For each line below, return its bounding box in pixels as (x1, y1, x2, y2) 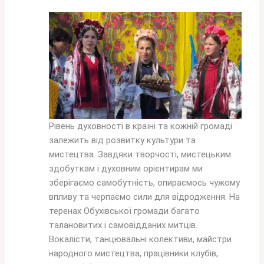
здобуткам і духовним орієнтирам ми (49, 163, 203, 174)
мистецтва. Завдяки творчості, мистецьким (49, 148, 232, 160)
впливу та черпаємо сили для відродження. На (49, 191, 240, 202)
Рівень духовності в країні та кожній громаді (49, 120, 233, 131)
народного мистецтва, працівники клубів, (49, 247, 219, 259)
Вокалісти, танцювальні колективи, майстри (49, 233, 232, 245)
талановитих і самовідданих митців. (49, 219, 198, 230)
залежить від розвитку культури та (49, 134, 196, 146)
